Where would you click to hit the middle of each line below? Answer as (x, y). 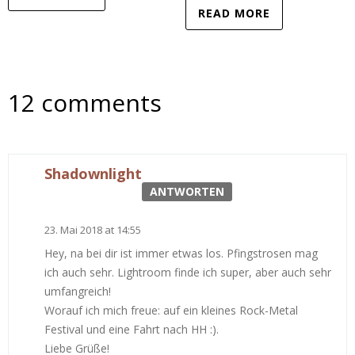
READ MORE (234, 13)
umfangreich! (78, 291)
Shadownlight (93, 173)
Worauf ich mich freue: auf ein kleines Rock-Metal (171, 310)
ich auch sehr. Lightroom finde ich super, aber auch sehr (188, 272)
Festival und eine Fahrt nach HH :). (132, 329)
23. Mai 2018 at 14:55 (93, 229)
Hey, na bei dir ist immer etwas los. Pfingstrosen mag (181, 253)
